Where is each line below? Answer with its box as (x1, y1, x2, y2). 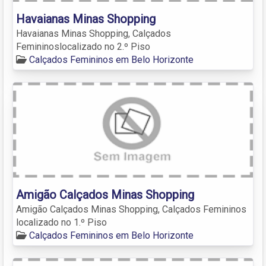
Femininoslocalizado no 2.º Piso (16, 40, 150, 52)
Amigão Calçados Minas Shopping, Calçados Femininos (16, 203, 246, 215)
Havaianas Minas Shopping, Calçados (16, 27, 171, 39)
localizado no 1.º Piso (16, 216, 107, 228)
